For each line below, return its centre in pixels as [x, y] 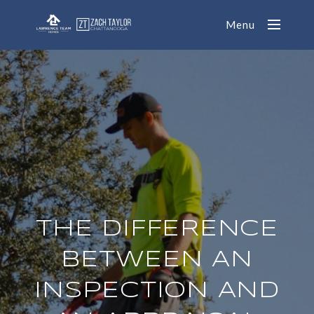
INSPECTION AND [157, 291]
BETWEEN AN [157, 260]
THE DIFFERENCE [157, 230]
